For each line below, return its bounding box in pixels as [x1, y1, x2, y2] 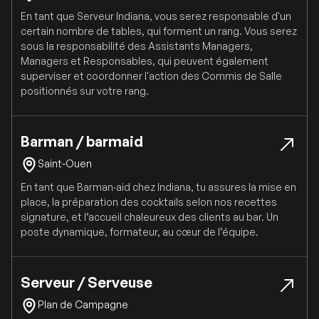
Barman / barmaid [21, 132, 143, 151]
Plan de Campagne [38, 298, 128, 311]
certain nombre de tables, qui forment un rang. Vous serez [21, 25, 297, 38]
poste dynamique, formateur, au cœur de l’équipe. [21, 226, 258, 239]
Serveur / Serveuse [21, 273, 152, 292]
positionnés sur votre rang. [21, 85, 149, 98]
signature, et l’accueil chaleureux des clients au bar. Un [21, 211, 278, 224]
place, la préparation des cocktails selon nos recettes [21, 196, 277, 209]
